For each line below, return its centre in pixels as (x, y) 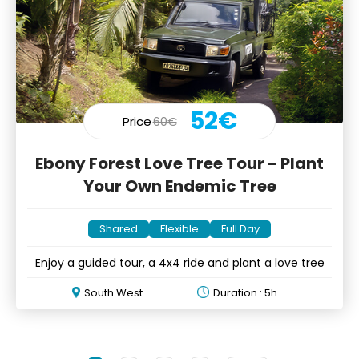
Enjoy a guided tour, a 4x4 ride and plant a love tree (179, 262)
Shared (119, 228)
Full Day (240, 228)
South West (113, 292)
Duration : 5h (245, 292)
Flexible (179, 228)
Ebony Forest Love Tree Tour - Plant (179, 163)
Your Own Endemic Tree (179, 186)
